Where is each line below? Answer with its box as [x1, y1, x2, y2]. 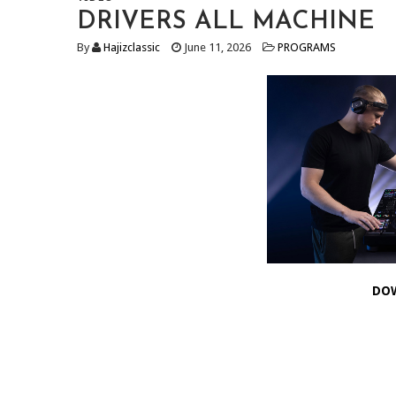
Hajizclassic [103, 41, 160, 54]
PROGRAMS [278, 41, 336, 54]
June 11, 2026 [181, 41, 251, 54]
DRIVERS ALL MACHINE [77, 10, 375, 34]
